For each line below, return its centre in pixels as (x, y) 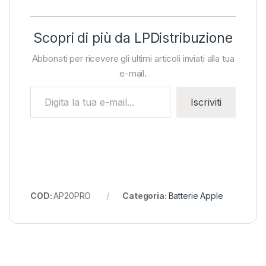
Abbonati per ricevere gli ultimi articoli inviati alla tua (133, 59)
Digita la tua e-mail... (73, 91)
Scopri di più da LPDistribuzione (133, 38)
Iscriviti (206, 102)
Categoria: (145, 196)
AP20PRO (72, 196)
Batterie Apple (196, 196)
